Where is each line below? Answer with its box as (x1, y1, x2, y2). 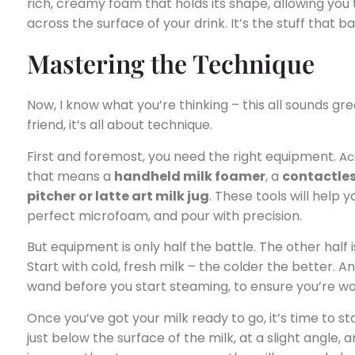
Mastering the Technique (27, 46, 315, 81)
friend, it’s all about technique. (27, 116, 212, 135)
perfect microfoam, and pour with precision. (27, 206, 302, 225)
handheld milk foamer (114, 166, 265, 185)
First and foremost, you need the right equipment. (27, 147, 339, 166)
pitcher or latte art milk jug (27, 186, 209, 205)
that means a (27, 166, 114, 185)
